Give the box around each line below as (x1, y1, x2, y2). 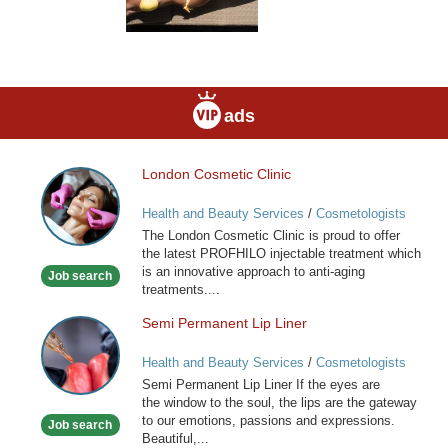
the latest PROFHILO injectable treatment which (141, 245, 421, 261)
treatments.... (141, 281, 220, 297)
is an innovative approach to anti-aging (141, 263, 365, 279)
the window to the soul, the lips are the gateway (141, 395, 417, 411)
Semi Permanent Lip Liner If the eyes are (141, 377, 380, 393)
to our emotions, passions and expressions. (141, 413, 395, 429)
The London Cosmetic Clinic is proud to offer (141, 227, 400, 243)
